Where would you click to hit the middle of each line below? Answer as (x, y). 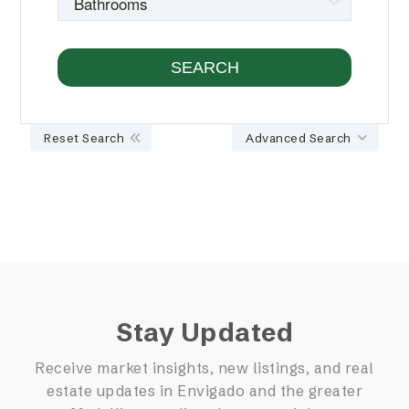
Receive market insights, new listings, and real (204, 368)
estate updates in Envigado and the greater (204, 391)
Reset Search (84, 138)
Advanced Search (299, 138)
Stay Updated (204, 333)
